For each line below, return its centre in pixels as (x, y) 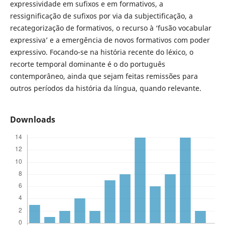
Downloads (32, 120)
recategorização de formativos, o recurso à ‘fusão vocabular (110, 28)
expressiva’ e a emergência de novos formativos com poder (110, 40)
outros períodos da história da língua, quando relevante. (105, 88)
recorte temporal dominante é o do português (87, 64)
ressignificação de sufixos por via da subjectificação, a (101, 16)
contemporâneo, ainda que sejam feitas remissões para (104, 76)
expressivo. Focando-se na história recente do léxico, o (101, 52)
